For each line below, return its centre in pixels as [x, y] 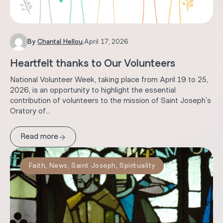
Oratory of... [30, 111]
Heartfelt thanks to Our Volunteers [93, 63]
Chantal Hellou [60, 42]
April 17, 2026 [106, 42]
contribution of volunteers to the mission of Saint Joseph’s [111, 100]
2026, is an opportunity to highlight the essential [93, 90]
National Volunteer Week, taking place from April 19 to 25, [109, 79]
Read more [39, 137]
